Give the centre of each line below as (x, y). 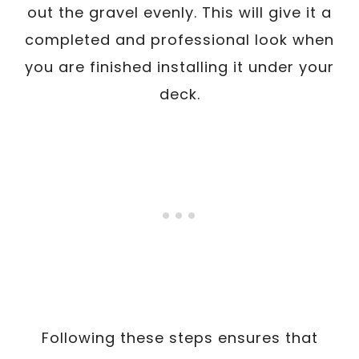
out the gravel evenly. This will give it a (179, 12)
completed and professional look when (179, 39)
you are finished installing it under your (179, 67)
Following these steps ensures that (179, 337)
